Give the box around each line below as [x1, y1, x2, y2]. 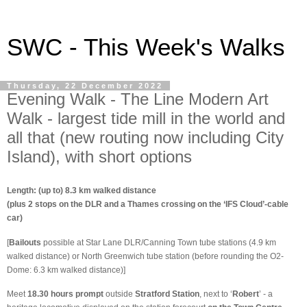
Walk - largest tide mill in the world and [7, 109, 285, 127]
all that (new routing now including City [7, 128, 284, 147]
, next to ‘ [199, 289, 232, 299]
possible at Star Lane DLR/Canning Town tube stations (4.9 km [41, 237, 276, 247]
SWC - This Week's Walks [7, 34, 285, 60]
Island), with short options [7, 147, 192, 166]
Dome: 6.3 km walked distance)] [7, 265, 125, 275]
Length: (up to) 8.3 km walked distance [7, 185, 156, 195]
